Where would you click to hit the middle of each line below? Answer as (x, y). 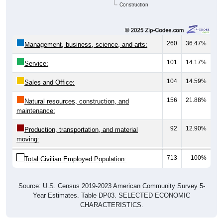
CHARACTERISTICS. (111, 205)
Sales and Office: (50, 83)
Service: (36, 64)
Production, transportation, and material (81, 130)
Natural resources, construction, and (77, 102)
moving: (28, 139)
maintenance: (36, 111)
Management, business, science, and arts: (86, 45)
